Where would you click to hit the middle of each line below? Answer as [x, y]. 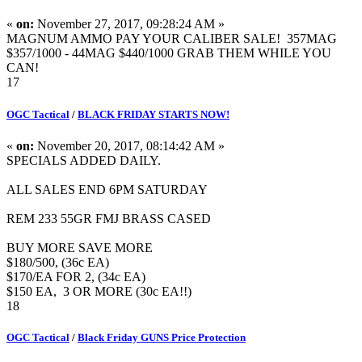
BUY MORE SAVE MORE [80, 247]
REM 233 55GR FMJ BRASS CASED [109, 218]
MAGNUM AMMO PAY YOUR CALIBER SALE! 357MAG [172, 39]
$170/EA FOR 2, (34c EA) [76, 276]
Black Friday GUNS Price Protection [162, 337]
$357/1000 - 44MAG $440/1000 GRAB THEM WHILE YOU [169, 53]
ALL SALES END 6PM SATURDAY [107, 189]
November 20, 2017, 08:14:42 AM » [129, 145]
